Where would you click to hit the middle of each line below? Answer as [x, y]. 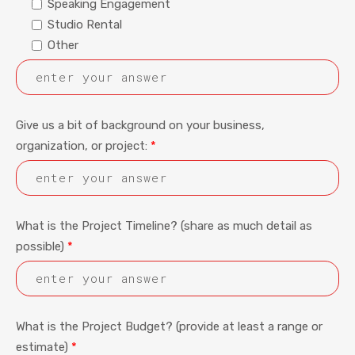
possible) [42, 246]
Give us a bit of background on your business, [140, 125]
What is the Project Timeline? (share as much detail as [164, 226]
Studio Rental [85, 25]
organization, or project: [83, 146]
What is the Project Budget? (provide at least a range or [169, 326]
